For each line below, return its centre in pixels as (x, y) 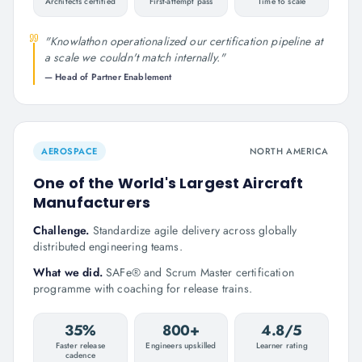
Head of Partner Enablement (114, 77)
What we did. (70, 272)
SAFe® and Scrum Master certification (200, 272)
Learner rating (282, 345)
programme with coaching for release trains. (143, 288)
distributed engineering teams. (108, 246)
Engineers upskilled (181, 345)
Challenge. (63, 230)
